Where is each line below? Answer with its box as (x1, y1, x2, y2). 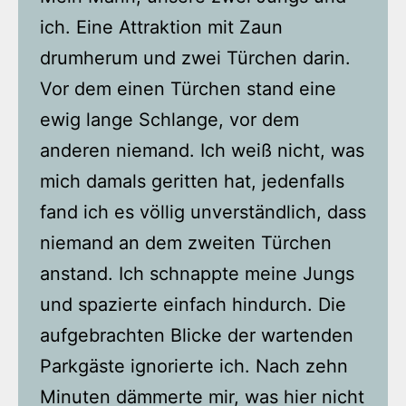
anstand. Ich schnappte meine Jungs (40, 263, 354, 285)
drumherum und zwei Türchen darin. (40, 47, 351, 70)
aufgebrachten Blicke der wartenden (40, 324, 353, 347)
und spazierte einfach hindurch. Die (40, 294, 346, 316)
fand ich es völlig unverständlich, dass (40, 201, 366, 224)
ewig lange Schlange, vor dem (40, 109, 299, 131)
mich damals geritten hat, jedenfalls (40, 170, 344, 193)
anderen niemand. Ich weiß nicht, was (40, 140, 364, 162)
